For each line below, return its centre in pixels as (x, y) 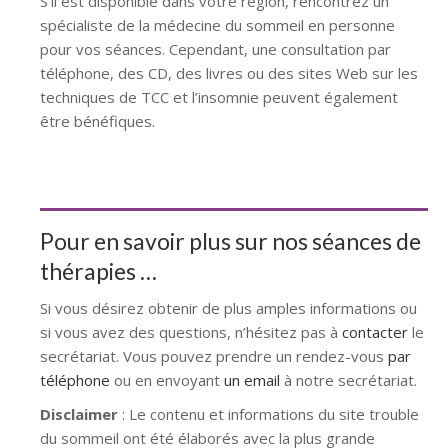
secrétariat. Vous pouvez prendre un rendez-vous (214, 355)
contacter (377, 331)
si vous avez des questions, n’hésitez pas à (191, 331)
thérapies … (98, 270)
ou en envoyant (167, 379)
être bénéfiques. (97, 120)
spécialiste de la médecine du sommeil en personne (217, 24)
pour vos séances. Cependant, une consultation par (215, 48)
